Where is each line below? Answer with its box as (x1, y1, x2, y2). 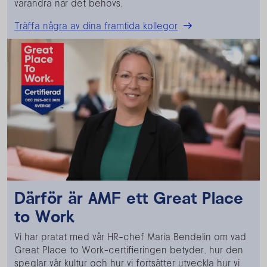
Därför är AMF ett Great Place (14, 187, 243, 208)
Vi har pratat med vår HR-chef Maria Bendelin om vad (14, 231, 246, 243)
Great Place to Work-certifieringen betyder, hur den (14, 244, 243, 256)
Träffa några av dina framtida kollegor (14, 19, 178, 32)
